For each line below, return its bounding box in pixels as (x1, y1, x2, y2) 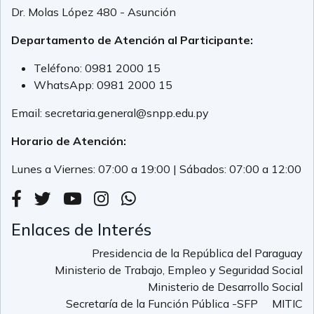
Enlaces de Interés (11, 219, 151, 240)
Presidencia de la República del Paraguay (92, 246, 303, 261)
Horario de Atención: (11, 134, 126, 149)
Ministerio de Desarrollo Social (148, 280, 303, 294)
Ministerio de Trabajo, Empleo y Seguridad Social (55, 263, 303, 278)
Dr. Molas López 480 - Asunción (11, 5, 176, 20)
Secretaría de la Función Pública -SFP (66, 296, 258, 311)
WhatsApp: (34, 78, 97, 93)
